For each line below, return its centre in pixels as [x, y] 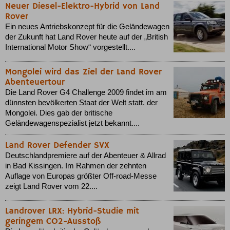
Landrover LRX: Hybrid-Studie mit [72, 211]
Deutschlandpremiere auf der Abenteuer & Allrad [85, 156]
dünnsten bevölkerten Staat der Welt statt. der [81, 103]
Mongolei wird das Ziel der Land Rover [83, 72]
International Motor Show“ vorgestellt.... [70, 47]
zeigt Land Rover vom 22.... [51, 187]
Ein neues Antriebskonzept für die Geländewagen [87, 27]
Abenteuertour [35, 82]
